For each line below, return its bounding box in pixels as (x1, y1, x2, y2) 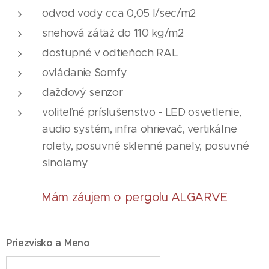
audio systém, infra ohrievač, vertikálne (42, 122, 237, 136)
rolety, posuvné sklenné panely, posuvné (42, 139, 249, 153)
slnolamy (42, 156, 88, 170)
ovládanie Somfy (42, 66, 127, 80)
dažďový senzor (42, 86, 123, 100)
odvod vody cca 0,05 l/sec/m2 (42, 7, 196, 20)
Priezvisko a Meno (6, 237, 90, 250)
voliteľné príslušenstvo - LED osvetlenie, (42, 106, 241, 119)
